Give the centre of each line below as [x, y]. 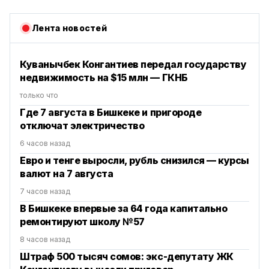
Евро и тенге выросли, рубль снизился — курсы [134, 161]
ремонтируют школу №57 [82, 222]
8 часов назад [45, 240]
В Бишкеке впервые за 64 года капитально [124, 209]
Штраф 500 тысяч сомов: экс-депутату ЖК [127, 257]
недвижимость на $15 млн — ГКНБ [104, 78]
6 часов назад [45, 144]
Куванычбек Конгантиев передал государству [133, 65]
